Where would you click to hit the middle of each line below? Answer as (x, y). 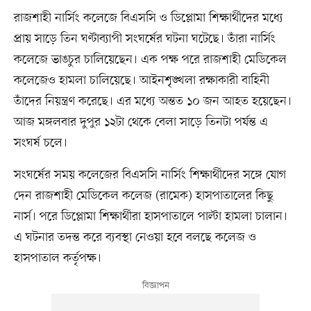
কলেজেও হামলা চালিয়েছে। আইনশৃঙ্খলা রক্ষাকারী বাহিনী (141, 80)
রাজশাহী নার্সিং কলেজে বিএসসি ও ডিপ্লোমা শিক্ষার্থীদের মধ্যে (148, 18)
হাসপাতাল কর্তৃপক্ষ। (57, 258)
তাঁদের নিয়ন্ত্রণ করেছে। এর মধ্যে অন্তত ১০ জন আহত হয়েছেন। (152, 101)
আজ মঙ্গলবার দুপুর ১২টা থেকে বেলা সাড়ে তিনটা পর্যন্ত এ (141, 122)
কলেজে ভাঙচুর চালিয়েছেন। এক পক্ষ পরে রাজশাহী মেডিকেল (150, 59)
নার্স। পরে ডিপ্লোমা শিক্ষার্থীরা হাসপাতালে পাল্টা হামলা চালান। (150, 216)
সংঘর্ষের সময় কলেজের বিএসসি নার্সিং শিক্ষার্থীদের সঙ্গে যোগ (150, 175)
